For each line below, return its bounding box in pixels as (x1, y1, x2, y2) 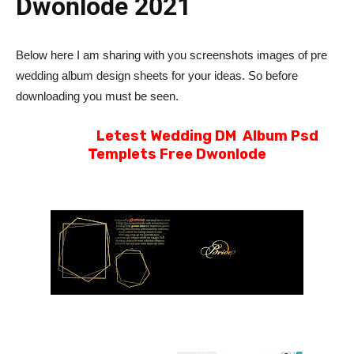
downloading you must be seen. (16, 89, 179, 104)
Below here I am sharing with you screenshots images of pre (16, 48, 327, 62)
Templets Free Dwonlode (88, 145, 266, 164)
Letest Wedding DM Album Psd (96, 127, 322, 145)
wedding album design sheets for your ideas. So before (16, 69, 298, 83)
